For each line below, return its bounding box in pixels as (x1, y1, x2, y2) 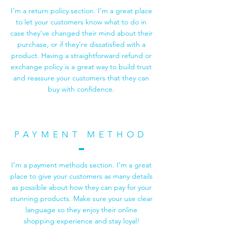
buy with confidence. (48, 84, 115, 94)
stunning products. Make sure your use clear (10, 194, 153, 204)
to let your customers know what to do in (16, 17, 147, 27)
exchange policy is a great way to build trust (11, 62, 152, 72)
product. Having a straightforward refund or (11, 51, 152, 61)
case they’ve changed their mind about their (10, 28, 153, 38)
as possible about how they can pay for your (11, 183, 152, 192)
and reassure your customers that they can (13, 73, 149, 83)
